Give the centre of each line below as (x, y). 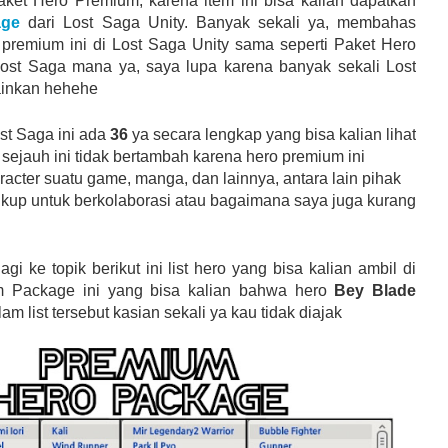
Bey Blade (375, 290)
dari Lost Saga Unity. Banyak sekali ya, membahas (218, 22)
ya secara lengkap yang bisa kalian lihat (274, 134)
